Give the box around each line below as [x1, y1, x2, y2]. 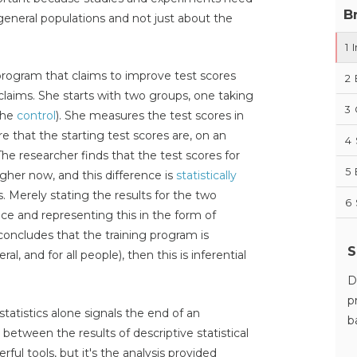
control [17, 108, 56, 124]
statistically [176, 168, 237, 183]
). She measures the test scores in [56, 108, 244, 124]
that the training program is [53, 228, 209, 243]
